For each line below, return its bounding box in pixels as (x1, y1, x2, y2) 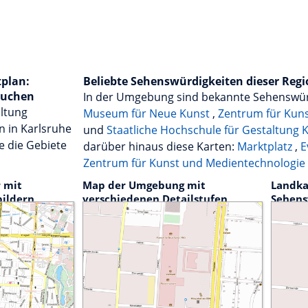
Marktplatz (237, 139, 295, 155)
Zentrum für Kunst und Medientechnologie (83, 155, 305, 171)
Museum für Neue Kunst (83, 106, 212, 122)
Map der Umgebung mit (82, 178, 206, 192)
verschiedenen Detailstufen (82, 192, 228, 206)
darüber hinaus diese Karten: (83, 139, 237, 155)
